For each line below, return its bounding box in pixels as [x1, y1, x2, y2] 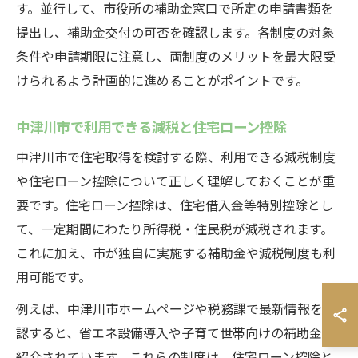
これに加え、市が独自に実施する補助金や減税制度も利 [16, 243, 336, 262]
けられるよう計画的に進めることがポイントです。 [16, 70, 308, 89]
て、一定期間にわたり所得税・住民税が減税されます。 [16, 219, 333, 238]
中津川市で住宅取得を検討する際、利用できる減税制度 [16, 147, 336, 166]
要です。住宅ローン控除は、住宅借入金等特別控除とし [16, 195, 333, 214]
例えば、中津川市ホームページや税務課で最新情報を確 [16, 299, 336, 318]
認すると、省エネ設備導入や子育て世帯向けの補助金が [16, 323, 335, 342]
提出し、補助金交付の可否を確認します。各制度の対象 [16, 22, 334, 42]
